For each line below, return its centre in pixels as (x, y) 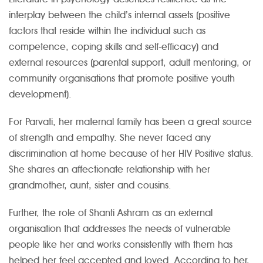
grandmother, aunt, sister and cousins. (90, 186)
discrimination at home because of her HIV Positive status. (131, 154)
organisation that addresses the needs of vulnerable (120, 229)
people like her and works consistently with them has (121, 245)
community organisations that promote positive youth (122, 79)
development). (40, 95)
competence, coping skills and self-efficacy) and (114, 47)
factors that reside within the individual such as (107, 31)
